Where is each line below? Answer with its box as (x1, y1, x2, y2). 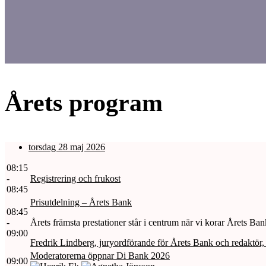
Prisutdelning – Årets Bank (30, 197, 132, 207)
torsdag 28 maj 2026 (28, 141, 105, 152)
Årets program (5, 88, 163, 116)
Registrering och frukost (30, 173, 121, 183)
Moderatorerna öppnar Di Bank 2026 (30, 250, 170, 261)
